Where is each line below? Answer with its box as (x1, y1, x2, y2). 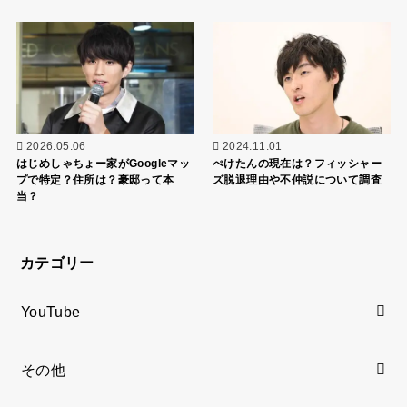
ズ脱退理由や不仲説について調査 (212, 173, 382, 186)
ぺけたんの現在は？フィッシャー (212, 156, 382, 170)
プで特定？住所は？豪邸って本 (15, 173, 174, 186)
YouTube (20, 303, 81, 320)
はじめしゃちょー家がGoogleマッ (15, 156, 191, 170)
